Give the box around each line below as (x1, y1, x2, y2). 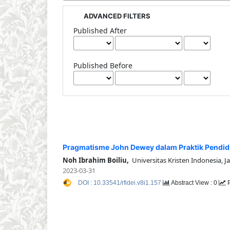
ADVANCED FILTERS (84, 11, 151, 20)
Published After (73, 25, 127, 35)
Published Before (73, 60, 133, 70)
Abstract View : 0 (170, 179, 219, 186)
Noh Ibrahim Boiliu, (63, 155, 129, 165)
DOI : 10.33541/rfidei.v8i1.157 (78, 179, 163, 186)
